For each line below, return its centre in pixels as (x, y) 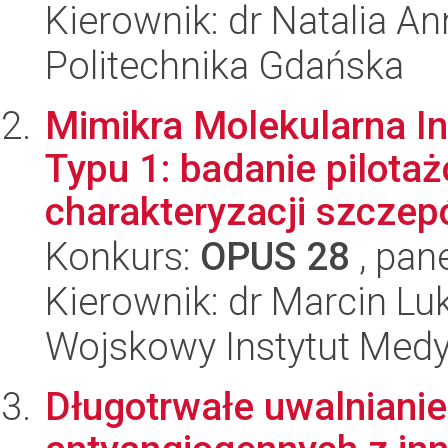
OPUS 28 (275, 257)
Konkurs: (122, 257)
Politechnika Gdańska (224, 66)
